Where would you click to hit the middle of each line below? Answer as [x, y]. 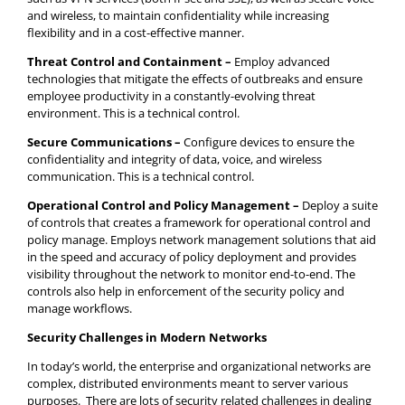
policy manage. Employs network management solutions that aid [202, 239]
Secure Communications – [105, 141]
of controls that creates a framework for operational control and [199, 222]
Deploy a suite [340, 205]
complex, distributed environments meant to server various [188, 383]
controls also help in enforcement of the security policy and [186, 291]
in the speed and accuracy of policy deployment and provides [192, 256]
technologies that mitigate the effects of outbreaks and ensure [195, 78]
